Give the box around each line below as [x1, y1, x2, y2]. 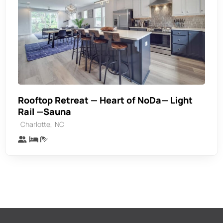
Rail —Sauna [18, 106, 71, 117]
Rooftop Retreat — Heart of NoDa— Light [18, 94, 193, 106]
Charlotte [20, 119, 50, 129]
